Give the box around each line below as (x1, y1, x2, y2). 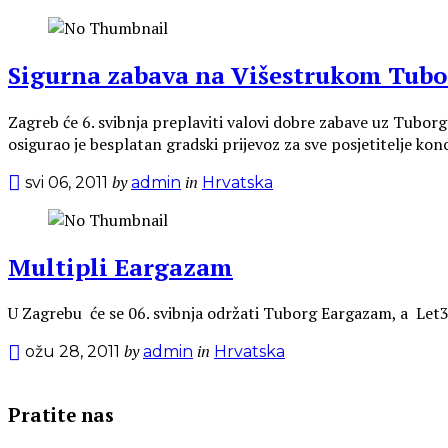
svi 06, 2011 (25, 172, 108, 192)
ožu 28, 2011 (25, 342, 120, 362)
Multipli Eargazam (8, 250, 233, 283)
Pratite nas (8, 403, 114, 428)
